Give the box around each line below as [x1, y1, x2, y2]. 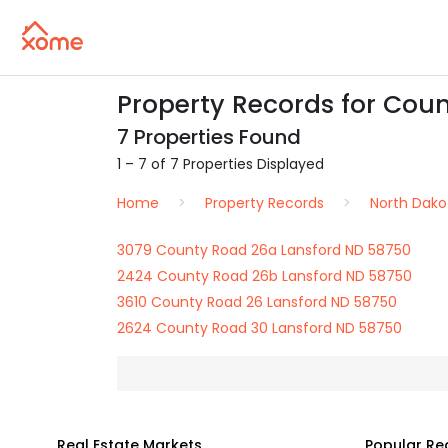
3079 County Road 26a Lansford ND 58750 [117, 240, 411, 260]
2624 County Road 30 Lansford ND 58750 [117, 318, 402, 338]
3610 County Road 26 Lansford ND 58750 [117, 292, 397, 312]
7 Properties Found [117, 123, 301, 151]
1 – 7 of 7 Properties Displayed [117, 154, 324, 174]
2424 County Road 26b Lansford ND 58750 [117, 266, 412, 286]
